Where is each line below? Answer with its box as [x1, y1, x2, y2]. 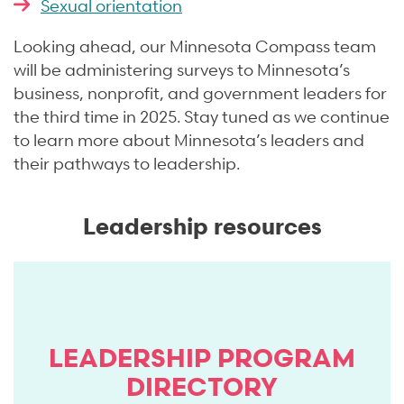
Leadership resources [82, 210, 322, 240]
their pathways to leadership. [14, 151, 240, 173]
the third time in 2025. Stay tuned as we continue [14, 105, 390, 126]
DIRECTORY [126, 370, 278, 402]
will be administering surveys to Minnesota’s [14, 58, 350, 79]
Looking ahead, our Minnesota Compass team [14, 34, 376, 56]
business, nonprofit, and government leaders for [14, 81, 387, 103]
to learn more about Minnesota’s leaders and [14, 128, 364, 150]
